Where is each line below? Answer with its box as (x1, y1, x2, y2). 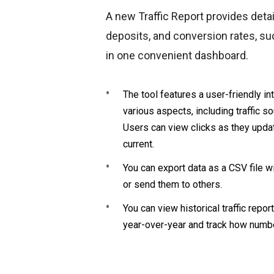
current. (123, 138, 154, 150)
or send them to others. (123, 179, 222, 191)
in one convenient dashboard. (106, 49, 248, 62)
